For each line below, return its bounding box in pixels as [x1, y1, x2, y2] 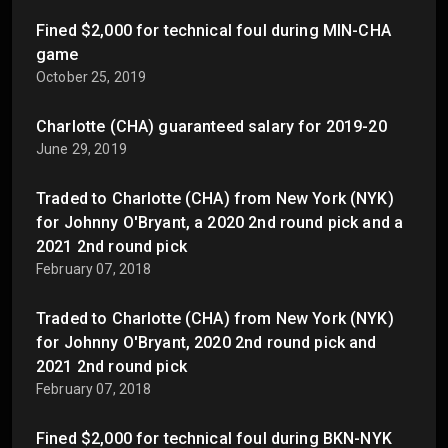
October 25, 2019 [36, 69, 147, 86]
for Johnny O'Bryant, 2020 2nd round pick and [36, 333, 377, 353]
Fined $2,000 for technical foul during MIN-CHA [36, 21, 391, 41]
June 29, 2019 [36, 141, 127, 158]
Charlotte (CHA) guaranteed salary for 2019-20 [36, 117, 387, 137]
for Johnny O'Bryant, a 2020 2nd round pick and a [36, 213, 404, 233]
